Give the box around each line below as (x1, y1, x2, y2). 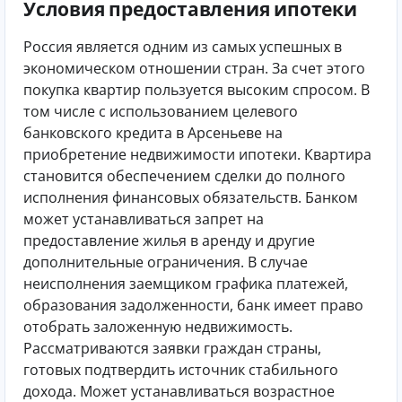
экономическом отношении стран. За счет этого (23, 58, 365, 79)
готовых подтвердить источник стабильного (23, 360, 338, 380)
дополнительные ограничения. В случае (23, 252, 308, 273)
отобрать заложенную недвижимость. (23, 317, 296, 337)
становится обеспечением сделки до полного (23, 166, 345, 187)
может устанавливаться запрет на (23, 209, 264, 230)
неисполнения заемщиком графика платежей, (23, 274, 348, 294)
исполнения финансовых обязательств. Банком (23, 188, 358, 208)
